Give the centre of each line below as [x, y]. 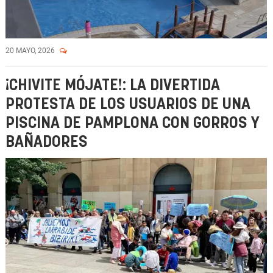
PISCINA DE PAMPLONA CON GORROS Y [133, 123]
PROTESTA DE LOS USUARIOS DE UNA [128, 105]
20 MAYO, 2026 [31, 51]
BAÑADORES [47, 142]
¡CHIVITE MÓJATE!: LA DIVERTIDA [113, 86]
